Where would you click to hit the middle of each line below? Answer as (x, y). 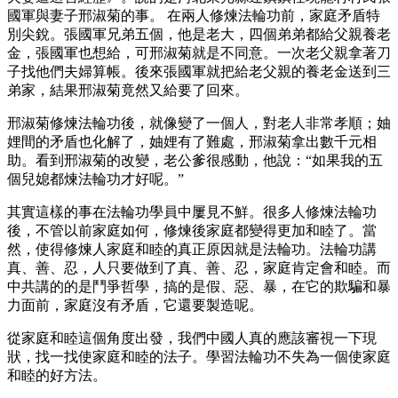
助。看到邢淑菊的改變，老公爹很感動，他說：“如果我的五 (195, 160)
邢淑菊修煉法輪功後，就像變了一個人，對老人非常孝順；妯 (199, 123)
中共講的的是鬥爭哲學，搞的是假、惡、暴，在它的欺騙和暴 (199, 286)
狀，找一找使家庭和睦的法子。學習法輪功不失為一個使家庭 (199, 356)
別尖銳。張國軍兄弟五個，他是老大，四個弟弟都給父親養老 (199, 34)
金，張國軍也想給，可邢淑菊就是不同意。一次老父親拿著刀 (199, 52)
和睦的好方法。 (57, 375)
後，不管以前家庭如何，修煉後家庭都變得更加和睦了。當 (192, 230)
